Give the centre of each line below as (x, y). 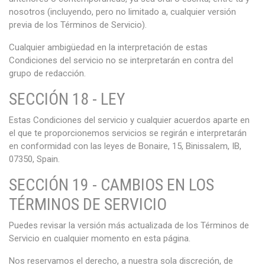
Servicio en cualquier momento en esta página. (100, 238)
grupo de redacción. (47, 73)
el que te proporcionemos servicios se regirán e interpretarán (128, 133)
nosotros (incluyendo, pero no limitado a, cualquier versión (122, 12)
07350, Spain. (34, 159)
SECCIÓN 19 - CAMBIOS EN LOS (112, 185)
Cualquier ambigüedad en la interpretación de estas (108, 47)
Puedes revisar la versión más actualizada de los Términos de (129, 225)
